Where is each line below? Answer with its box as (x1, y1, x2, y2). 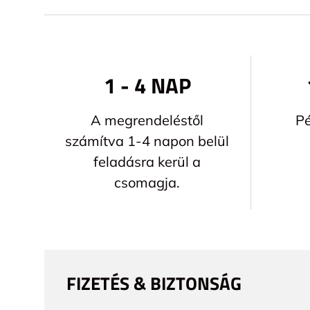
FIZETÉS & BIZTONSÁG (66, 270, 241, 298)
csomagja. (114, 174, 181, 192)
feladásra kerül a (93, 153, 201, 171)
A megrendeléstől (91, 111, 204, 129)
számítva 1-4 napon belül (65, 132, 230, 150)
